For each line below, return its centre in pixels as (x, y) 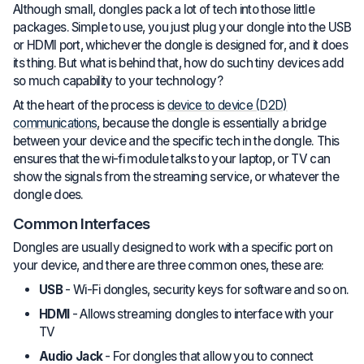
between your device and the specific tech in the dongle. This (176, 141)
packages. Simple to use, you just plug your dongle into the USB (182, 27)
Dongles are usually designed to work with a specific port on (173, 248)
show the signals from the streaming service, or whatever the (176, 176)
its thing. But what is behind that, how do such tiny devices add (179, 63)
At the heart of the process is (90, 105)
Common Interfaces (82, 223)
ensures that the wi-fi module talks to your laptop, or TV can (172, 158)
